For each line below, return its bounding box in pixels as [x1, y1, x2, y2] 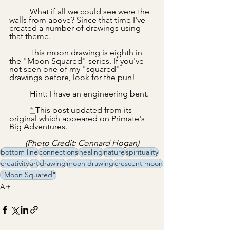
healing [79, 147, 103, 157]
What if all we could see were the [9, 6, 30, 16]
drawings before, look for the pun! [9, 72, 139, 82]
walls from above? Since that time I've [9, 14, 147, 25]
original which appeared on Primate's [9, 113, 147, 123]
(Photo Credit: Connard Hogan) [25, 138, 139, 148]
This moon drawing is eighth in [9, 47, 30, 57]
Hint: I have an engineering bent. [30, 88, 149, 99]
